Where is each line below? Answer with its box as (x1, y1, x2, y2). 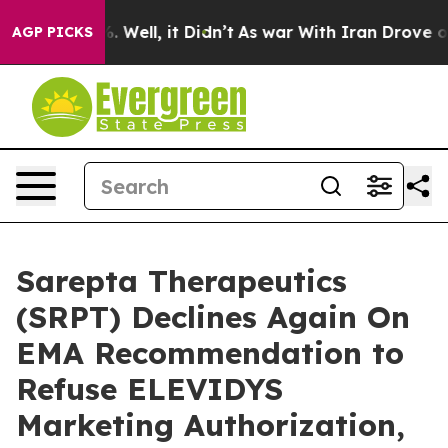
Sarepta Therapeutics (16, 262, 347, 300)
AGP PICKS (12, 23, 93, 41)
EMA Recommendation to (16, 334, 404, 372)
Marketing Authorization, (16, 406, 405, 444)
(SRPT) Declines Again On (16, 298, 410, 336)
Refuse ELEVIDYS (16, 370, 283, 408)
